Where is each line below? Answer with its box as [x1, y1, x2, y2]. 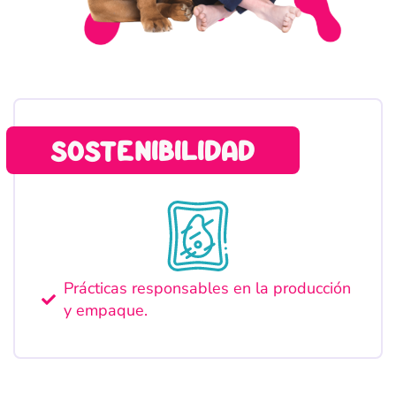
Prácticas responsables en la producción [64, 277, 351, 299]
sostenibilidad [50, 127, 255, 171]
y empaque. [64, 299, 148, 321]
